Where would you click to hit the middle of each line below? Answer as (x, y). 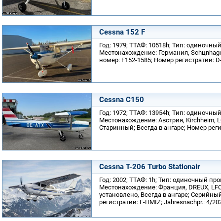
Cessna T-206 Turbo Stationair (149, 167)
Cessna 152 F (122, 32)
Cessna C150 (122, 99)
